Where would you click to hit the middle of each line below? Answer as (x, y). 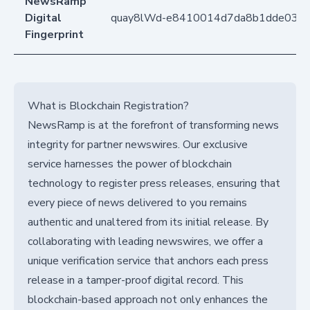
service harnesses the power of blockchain (130, 164)
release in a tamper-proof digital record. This (136, 281)
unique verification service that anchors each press (148, 261)
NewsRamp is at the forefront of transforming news (153, 126)
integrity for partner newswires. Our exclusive (138, 145)
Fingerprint (54, 35)
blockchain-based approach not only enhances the (148, 300)
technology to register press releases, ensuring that (154, 184)
